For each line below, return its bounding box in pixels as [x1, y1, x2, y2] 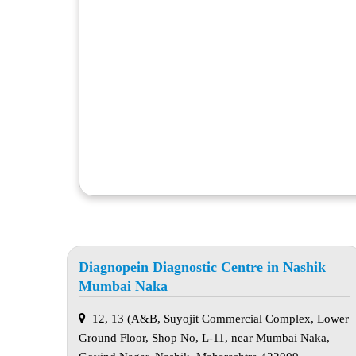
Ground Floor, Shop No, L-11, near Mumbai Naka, [79, 331, 331, 344]
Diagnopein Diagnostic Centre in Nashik [79, 260, 326, 275]
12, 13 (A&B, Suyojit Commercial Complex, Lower [86, 312, 349, 325]
